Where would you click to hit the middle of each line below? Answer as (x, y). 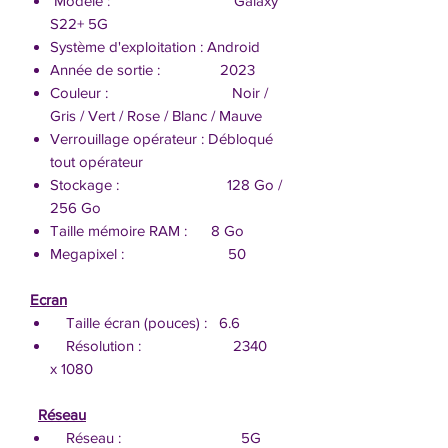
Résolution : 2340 (158, 345)
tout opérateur (96, 161)
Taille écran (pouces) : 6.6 (145, 322)
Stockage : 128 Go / (166, 184)
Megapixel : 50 (148, 253)
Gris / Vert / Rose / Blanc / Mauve (156, 115)
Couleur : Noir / (159, 92)
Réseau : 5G (155, 437)
